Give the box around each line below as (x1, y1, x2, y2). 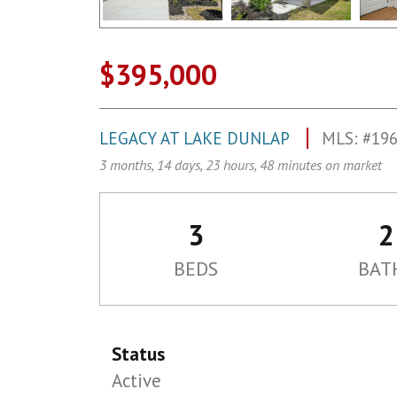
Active (112, 369, 162, 393)
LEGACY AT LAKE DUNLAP (99, 128, 293, 149)
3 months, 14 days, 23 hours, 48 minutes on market (99, 156, 382, 174)
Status (112, 342, 166, 366)
